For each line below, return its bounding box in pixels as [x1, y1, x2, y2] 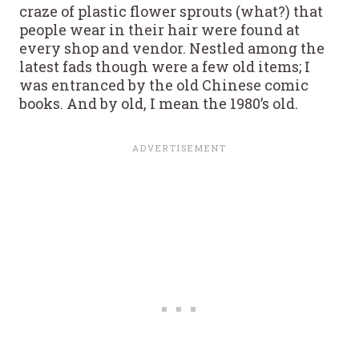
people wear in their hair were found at [19, 20, 300, 40]
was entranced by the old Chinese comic [19, 75, 309, 95]
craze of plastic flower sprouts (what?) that [19, 2, 323, 22]
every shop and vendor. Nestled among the [19, 38, 325, 58]
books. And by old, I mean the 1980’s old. [19, 94, 298, 114]
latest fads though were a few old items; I [19, 57, 310, 77]
